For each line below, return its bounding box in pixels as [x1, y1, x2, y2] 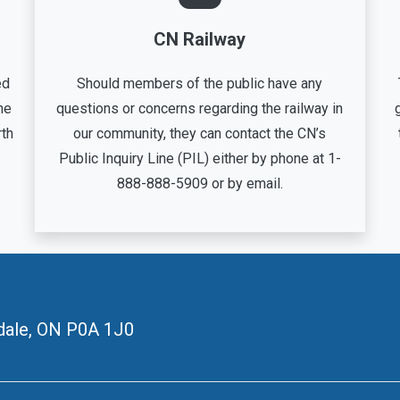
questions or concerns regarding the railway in [56, 100, 344, 117]
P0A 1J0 [66, 319, 134, 340]
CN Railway [154, 29, 246, 50]
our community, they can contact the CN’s [73, 125, 327, 142]
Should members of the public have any [77, 75, 323, 92]
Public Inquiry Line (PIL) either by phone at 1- [58, 150, 341, 167]
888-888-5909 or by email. [116, 175, 283, 192]
